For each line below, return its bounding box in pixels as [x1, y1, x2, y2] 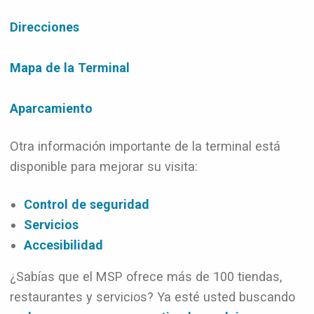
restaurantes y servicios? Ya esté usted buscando [10, 289, 295, 304]
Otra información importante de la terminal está [10, 139, 280, 153]
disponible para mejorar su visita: [10, 159, 198, 174]
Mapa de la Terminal [10, 60, 130, 75]
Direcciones [10, 20, 79, 34]
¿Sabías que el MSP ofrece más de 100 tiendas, [10, 269, 282, 284]
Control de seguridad [24, 197, 149, 212]
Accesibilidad [24, 238, 103, 252]
